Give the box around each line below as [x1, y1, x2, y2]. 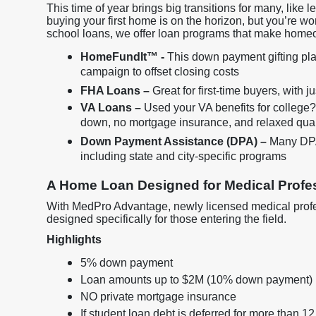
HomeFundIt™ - [80, 51, 164, 63]
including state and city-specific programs [80, 150, 286, 166]
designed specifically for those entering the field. [47, 213, 286, 225]
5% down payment [80, 257, 173, 269]
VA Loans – [80, 102, 141, 114]
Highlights [47, 233, 102, 245]
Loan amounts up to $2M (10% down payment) [80, 274, 312, 286]
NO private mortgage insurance [80, 291, 236, 303]
